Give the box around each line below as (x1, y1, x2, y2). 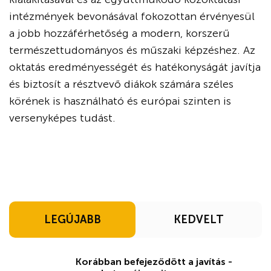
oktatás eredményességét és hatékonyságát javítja (9, 60, 261, 74)
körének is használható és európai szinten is (9, 94, 231, 108)
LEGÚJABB (44, 213, 101, 226)
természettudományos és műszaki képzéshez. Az (9, 44, 255, 57)
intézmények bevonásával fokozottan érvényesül (9, 10, 255, 23)
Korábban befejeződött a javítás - (76, 256, 232, 267)
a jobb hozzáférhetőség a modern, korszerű (9, 27, 230, 40)
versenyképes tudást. (9, 111, 116, 125)
